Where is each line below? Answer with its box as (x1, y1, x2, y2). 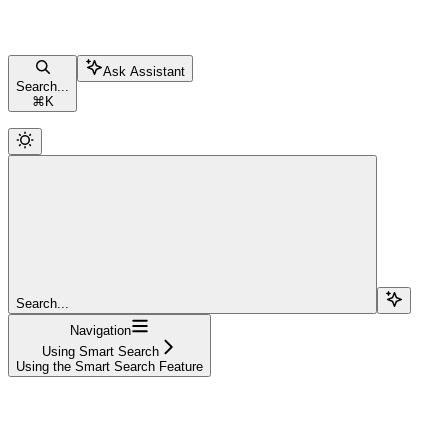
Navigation (70, 322, 131, 338)
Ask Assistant (103, 63, 185, 79)
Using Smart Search (42, 343, 159, 359)
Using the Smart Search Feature (16, 358, 203, 374)
